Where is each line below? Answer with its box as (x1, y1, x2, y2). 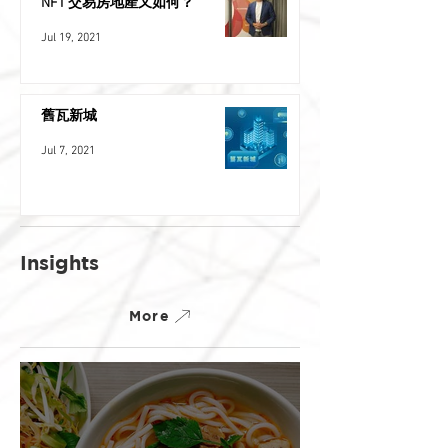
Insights (20, 251, 99, 274)
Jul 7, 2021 (41, 144, 95, 158)
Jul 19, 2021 (41, 31, 101, 45)
